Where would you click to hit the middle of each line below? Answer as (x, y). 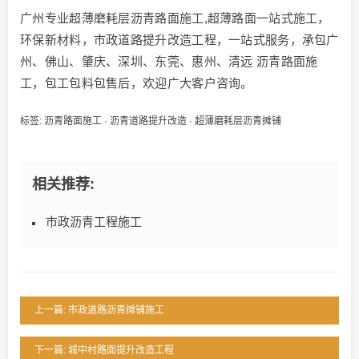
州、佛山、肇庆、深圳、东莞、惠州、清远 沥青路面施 (169, 61)
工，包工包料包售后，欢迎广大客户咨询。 (137, 83)
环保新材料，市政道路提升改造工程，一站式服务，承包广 (179, 39)
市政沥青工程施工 (94, 221)
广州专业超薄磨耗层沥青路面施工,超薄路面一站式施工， (175, 18)
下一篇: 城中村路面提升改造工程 (104, 350)
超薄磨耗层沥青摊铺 (238, 121)
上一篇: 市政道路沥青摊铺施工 (99, 310)
